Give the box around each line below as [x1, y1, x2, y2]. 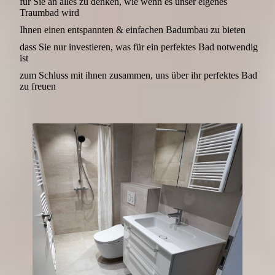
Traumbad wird [20, 7, 80, 18]
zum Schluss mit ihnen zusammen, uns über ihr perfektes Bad [20, 69, 258, 80]
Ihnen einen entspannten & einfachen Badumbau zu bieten [20, 24, 249, 35]
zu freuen [20, 80, 56, 91]
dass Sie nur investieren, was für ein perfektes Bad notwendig [20, 41, 258, 52]
